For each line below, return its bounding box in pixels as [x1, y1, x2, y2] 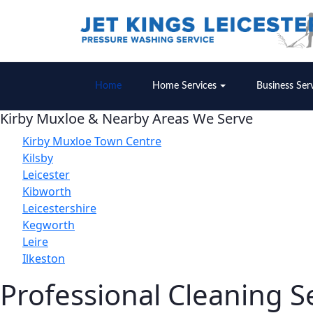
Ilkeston [22, 250, 65, 266]
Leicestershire [22, 200, 96, 216]
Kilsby [22, 150, 53, 166]
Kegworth [22, 217, 75, 233]
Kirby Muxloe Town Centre [22, 133, 161, 149]
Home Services [152, 80, 217, 91]
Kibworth [22, 183, 71, 199]
